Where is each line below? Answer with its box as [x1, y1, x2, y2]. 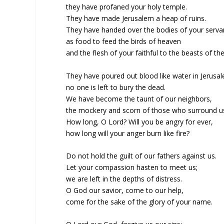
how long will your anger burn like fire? [66, 128, 189, 138]
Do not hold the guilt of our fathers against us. [66, 150, 216, 160]
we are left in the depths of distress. [66, 173, 182, 183]
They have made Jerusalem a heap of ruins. [66, 13, 206, 23]
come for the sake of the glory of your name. [66, 196, 212, 206]
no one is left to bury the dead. [66, 82, 165, 92]
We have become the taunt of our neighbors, [66, 93, 212, 103]
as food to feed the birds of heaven [66, 36, 181, 46]
